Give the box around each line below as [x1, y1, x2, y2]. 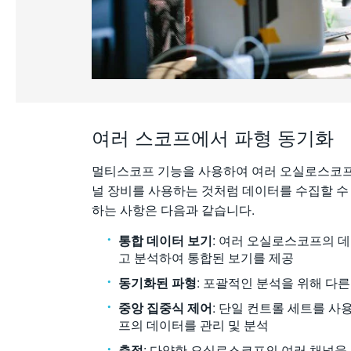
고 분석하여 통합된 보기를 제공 [118, 248, 294, 266]
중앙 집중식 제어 [118, 299, 212, 317]
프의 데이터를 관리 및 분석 [118, 316, 269, 334]
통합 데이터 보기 [118, 231, 212, 249]
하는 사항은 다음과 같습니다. [92, 201, 255, 219]
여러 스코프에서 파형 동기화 [92, 123, 334, 150]
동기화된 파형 [118, 273, 197, 291]
